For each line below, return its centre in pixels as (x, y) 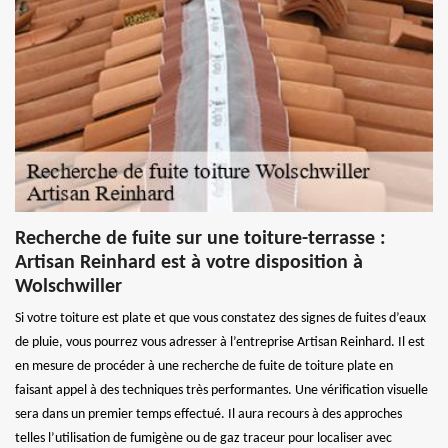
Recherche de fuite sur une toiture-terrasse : (200, 238)
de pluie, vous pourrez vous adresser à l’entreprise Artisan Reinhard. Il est (220, 342)
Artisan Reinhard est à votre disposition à (189, 262)
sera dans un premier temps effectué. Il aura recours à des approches (208, 414)
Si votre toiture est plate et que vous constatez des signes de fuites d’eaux (220, 318)
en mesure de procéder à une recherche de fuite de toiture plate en (204, 366)
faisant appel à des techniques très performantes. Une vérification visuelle (221, 390)
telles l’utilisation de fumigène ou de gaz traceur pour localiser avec (203, 438)
